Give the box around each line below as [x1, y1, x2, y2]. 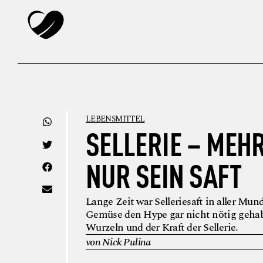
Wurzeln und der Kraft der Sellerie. [86, 219, 238, 235]
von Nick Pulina [86, 234, 151, 250]
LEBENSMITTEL [86, 112, 145, 126]
